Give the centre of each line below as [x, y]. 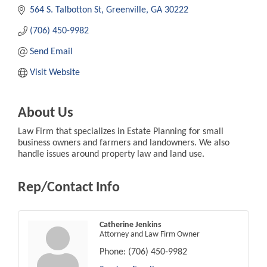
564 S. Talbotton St [66, 10]
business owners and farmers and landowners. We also [124, 143]
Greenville [126, 10]
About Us [46, 113]
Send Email [51, 52]
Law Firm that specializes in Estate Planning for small [121, 131]
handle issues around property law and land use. [111, 154]
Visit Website [55, 72]
